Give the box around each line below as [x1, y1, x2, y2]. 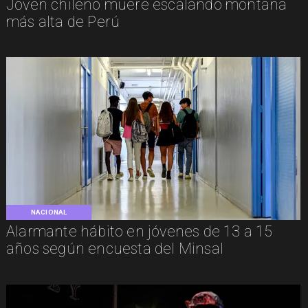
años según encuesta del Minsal [5, 240, 223, 257]
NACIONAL [31, 208, 67, 216]
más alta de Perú [5, 12, 120, 30]
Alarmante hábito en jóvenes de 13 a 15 [5, 223, 273, 240]
